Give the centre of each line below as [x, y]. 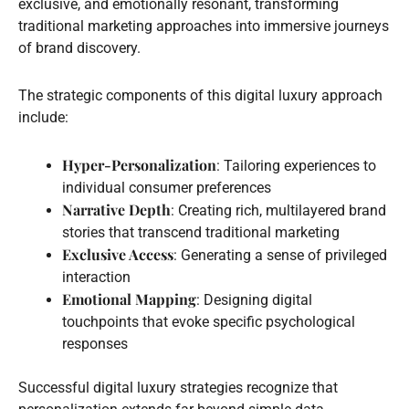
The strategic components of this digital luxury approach [200, 95]
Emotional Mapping [129, 299]
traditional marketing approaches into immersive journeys [204, 26]
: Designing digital [254, 299]
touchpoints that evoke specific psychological [209, 321]
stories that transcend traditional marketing [201, 232]
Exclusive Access [118, 254]
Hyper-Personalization [139, 164]
